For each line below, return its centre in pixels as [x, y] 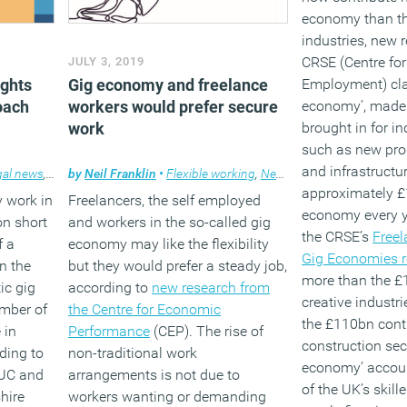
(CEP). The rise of [207, 331]
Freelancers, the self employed [165, 200]
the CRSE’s [338, 237]
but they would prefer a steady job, [178, 266]
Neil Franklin [121, 174]
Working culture [93, 174]
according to [110, 288]
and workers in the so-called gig [170, 222]
